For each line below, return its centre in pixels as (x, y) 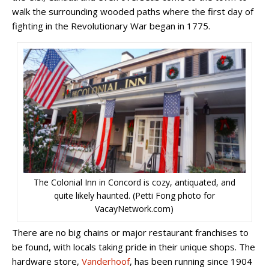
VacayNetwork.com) (134, 209)
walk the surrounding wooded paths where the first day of (133, 11)
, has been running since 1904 (191, 261)
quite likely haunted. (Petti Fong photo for (134, 196)
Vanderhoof (106, 261)
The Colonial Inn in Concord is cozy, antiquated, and (134, 183)
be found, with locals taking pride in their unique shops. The (134, 247)
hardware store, (47, 261)
